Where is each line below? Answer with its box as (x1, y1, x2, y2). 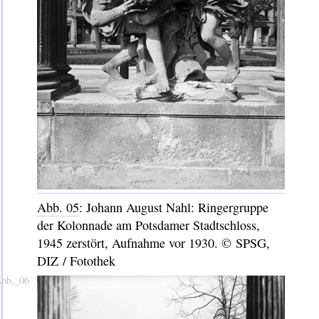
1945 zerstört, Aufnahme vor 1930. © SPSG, (36, 234, 270, 252)
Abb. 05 (36, 199, 79, 216)
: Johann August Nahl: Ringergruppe (78, 199, 268, 216)
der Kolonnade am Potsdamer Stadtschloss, (36, 216, 260, 234)
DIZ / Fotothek (36, 252, 115, 270)
